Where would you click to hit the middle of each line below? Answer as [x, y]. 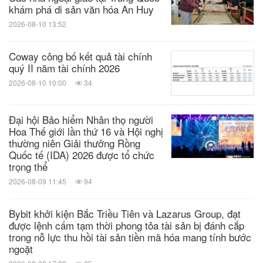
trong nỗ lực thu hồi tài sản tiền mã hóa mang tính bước [130, 237]
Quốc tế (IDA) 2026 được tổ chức [82, 154]
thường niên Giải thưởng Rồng [75, 143]
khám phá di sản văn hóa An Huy [81, 9]
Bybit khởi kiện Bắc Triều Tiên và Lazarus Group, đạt [125, 213]
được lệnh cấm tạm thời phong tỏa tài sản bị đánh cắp [127, 225]
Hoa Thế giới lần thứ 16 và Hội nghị [86, 131]
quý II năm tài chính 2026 [64, 68]
